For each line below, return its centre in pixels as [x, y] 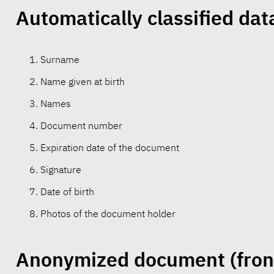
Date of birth [67, 192]
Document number [81, 126]
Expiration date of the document [109, 148]
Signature [61, 170]
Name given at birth [82, 82]
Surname [60, 60]
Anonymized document [120, 260]
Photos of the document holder [108, 214]
